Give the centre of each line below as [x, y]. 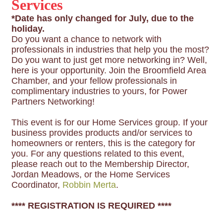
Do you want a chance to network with [86, 39]
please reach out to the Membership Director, [100, 164]
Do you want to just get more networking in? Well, [109, 60]
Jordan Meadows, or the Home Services [91, 174]
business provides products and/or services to [102, 133]
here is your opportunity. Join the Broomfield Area [109, 70]
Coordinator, [37, 185]
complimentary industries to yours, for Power [99, 91]
